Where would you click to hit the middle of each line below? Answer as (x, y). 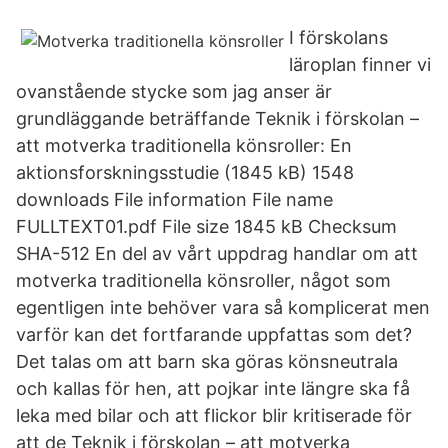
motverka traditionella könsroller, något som (203, 280)
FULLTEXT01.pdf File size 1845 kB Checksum (206, 226)
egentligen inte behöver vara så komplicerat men (223, 307)
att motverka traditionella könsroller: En (184, 145)
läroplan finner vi (360, 64)
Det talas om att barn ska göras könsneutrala (207, 361)
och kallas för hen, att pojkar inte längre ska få (213, 388)
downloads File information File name (174, 199)
